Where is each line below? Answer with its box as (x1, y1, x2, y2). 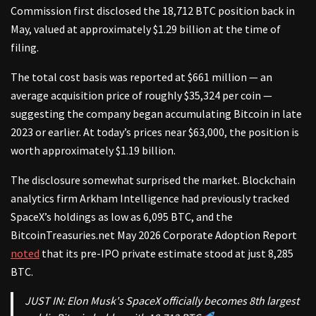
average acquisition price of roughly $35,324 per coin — (11, 88, 272, 103)
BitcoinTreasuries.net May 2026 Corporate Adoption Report (11, 228, 297, 243)
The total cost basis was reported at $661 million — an (11, 70, 272, 85)
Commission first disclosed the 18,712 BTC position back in (11, 4, 295, 18)
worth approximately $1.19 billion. (11, 143, 176, 158)
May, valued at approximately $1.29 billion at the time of (11, 22, 281, 37)
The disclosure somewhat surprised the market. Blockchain (11, 173, 296, 188)
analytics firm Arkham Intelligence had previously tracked (11, 191, 289, 206)
